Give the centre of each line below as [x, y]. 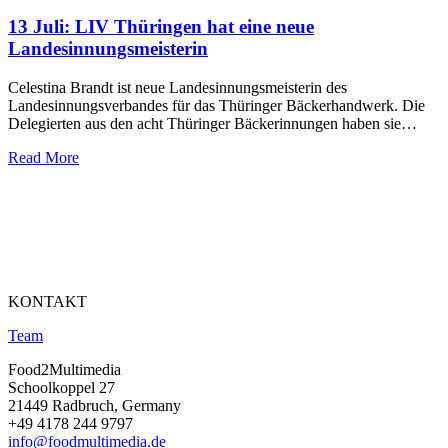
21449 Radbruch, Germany [94, 405]
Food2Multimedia [64, 369]
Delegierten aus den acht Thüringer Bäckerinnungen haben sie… [212, 123]
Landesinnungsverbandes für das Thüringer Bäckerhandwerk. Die [216, 105]
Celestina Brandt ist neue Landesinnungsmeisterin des [177, 87]
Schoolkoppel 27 [61, 387]
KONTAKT [47, 301]
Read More [43, 157]
